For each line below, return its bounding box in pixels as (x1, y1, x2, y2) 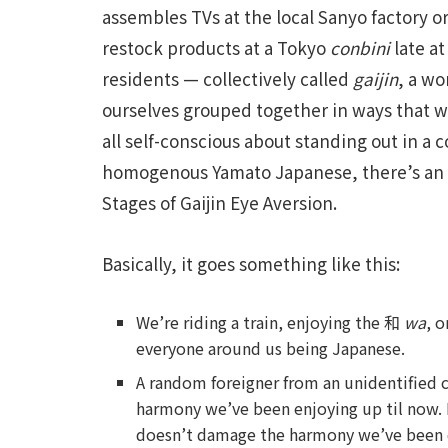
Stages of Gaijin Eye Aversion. (102, 190, 337, 216)
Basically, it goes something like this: (102, 250, 400, 276)
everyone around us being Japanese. (136, 335, 406, 360)
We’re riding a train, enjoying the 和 (136, 309, 405, 334)
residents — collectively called (102, 66, 353, 92)
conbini (330, 35, 390, 61)
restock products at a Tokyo (102, 35, 330, 61)
